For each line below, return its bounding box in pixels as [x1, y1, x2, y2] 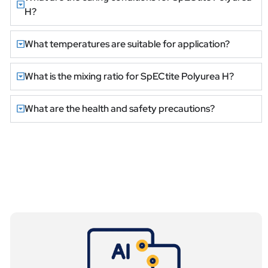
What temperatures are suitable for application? [25, 37, 230, 50]
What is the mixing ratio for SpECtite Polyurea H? [25, 69, 234, 83]
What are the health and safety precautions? [25, 102, 215, 115]
